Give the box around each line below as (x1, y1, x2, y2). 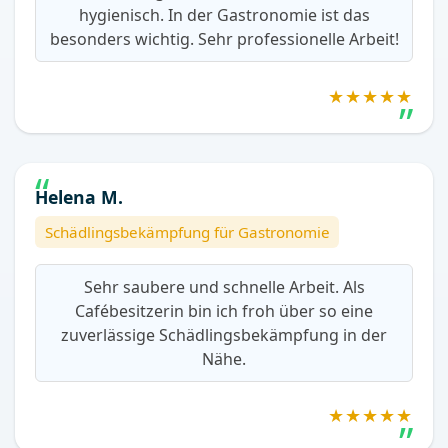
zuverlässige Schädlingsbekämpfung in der (61, 323, 387, 346)
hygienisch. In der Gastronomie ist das (78, 4, 370, 27)
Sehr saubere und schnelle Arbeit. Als (83, 275, 365, 298)
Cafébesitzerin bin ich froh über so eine (75, 299, 373, 322)
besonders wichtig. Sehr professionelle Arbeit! (49, 28, 399, 51)
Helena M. (35, 185, 123, 210)
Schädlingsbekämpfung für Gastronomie (44, 221, 330, 242)
